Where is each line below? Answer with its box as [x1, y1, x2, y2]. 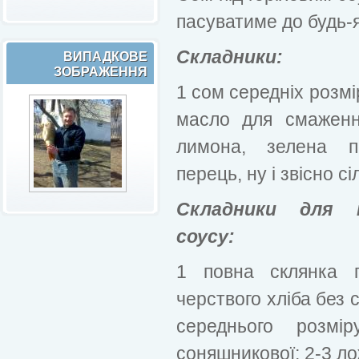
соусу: [176, 225, 235, 247]
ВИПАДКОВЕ [63, 49, 147, 63]
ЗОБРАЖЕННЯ [54, 64, 147, 79]
